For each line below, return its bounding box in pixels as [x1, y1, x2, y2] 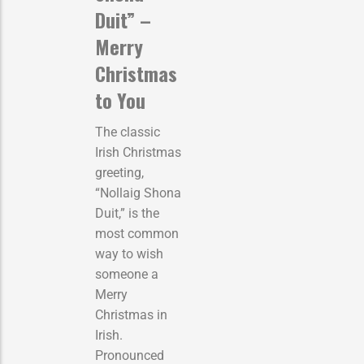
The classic [95, 123, 160, 140]
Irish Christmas [95, 144, 181, 160]
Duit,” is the [95, 205, 159, 221]
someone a [95, 266, 158, 282]
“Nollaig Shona [95, 184, 181, 201]
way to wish [95, 245, 163, 262]
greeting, [95, 164, 144, 180]
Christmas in [95, 306, 167, 323]
